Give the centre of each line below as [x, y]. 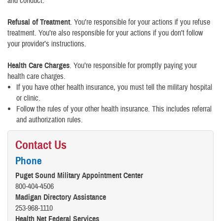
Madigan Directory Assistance [61, 198]
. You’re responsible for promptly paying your [133, 66]
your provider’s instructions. [47, 44]
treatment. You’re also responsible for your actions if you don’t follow [105, 33]
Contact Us [41, 145]
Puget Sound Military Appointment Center [79, 176]
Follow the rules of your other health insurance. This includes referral [114, 109]
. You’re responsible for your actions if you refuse [140, 22]
